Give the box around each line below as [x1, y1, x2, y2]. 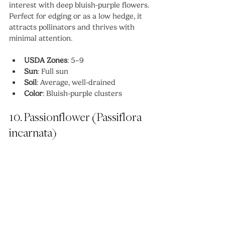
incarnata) [9, 127, 57, 140]
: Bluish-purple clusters [43, 88, 122, 98]
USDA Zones [24, 55, 67, 65]
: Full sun [38, 66, 68, 76]
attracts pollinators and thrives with [9, 22, 137, 32]
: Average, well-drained [37, 77, 116, 87]
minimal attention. [9, 33, 72, 43]
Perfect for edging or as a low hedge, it [9, 11, 144, 21]
